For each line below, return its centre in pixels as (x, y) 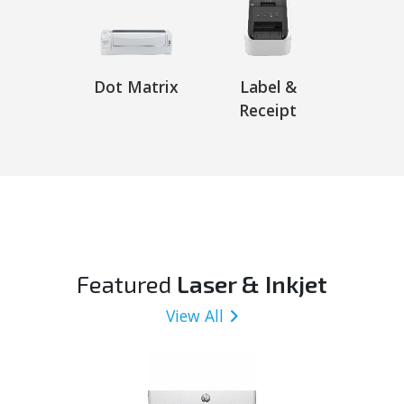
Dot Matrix (136, 86)
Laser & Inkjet (252, 283)
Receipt (268, 110)
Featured (127, 283)
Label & (268, 86)
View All (195, 315)
